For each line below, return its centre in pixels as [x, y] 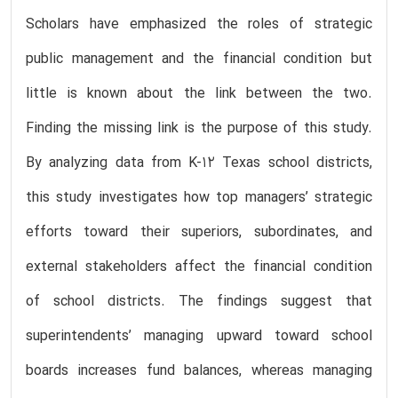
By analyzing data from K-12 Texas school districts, [199, 163]
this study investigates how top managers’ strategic [199, 198]
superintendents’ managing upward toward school [199, 336]
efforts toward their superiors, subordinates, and [199, 232]
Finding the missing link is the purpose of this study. [199, 128]
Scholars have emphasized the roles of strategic [199, 24]
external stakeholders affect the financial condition [199, 267]
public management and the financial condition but [199, 59]
